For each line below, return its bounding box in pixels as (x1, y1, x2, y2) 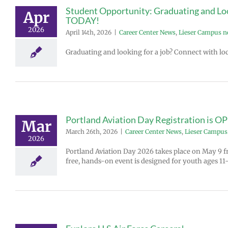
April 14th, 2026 (66, 28, 111, 36)
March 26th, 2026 (66, 128, 118, 135)
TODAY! (66, 15, 99, 26)
